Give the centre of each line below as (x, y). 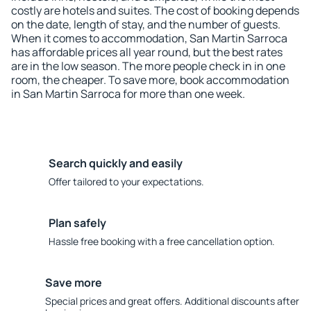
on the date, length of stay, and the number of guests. (146, 24)
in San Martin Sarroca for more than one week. (128, 94)
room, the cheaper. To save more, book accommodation (150, 80)
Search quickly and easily (116, 163)
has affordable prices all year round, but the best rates (147, 52)
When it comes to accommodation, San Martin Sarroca (149, 38)
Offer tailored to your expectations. (126, 182)
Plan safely (77, 223)
